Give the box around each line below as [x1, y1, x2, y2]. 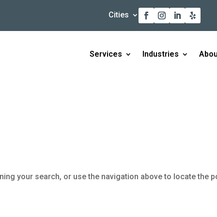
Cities [108, 10, 129, 19]
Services [89, 49, 122, 59]
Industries [142, 49, 179, 59]
